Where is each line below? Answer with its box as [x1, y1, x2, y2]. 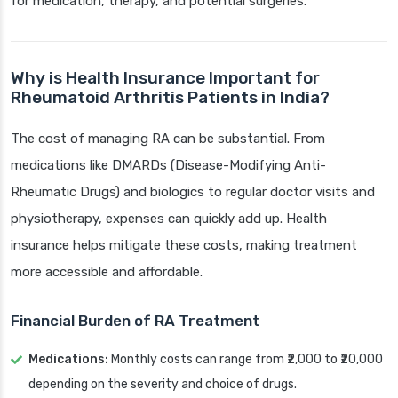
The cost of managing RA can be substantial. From [11, 131, 325, 147]
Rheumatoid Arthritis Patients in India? [11, 87, 330, 108]
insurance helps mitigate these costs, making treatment [11, 237, 357, 254]
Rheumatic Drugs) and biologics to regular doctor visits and [11, 184, 375, 201]
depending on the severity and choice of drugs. [28, 377, 297, 393]
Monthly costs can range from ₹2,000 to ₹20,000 [108, 352, 383, 368]
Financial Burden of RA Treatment [11, 312, 259, 330]
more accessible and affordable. [11, 264, 203, 281]
